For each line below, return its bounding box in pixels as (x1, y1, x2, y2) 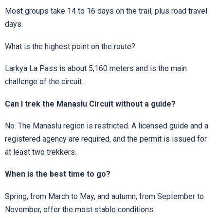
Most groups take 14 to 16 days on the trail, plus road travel (5, 6, 207, 16)
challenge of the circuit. (5, 77, 83, 87)
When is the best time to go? (5, 169, 110, 179)
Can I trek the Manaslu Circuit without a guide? (5, 99, 176, 109)
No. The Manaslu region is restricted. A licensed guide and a (5, 121, 208, 130)
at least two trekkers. (5, 147, 76, 157)
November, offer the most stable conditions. (5, 204, 155, 214)
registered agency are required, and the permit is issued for (5, 134, 207, 144)
